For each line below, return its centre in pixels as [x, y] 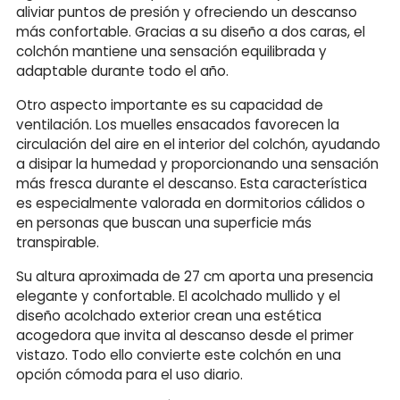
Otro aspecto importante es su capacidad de [170, 104]
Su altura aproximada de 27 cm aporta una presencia [195, 276]
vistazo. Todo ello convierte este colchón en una [179, 354]
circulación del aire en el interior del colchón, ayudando [198, 144]
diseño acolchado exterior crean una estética [169, 315]
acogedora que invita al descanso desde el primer [185, 335]
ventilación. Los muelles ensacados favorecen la [178, 124]
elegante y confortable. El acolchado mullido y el [178, 296]
